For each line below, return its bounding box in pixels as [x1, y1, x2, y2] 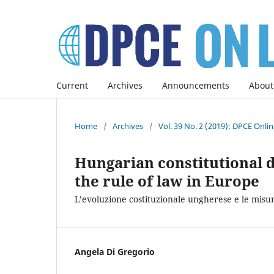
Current [56, 79, 88, 91]
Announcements [162, 79, 229, 91]
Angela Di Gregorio [75, 245, 155, 257]
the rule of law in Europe [75, 170, 259, 191]
